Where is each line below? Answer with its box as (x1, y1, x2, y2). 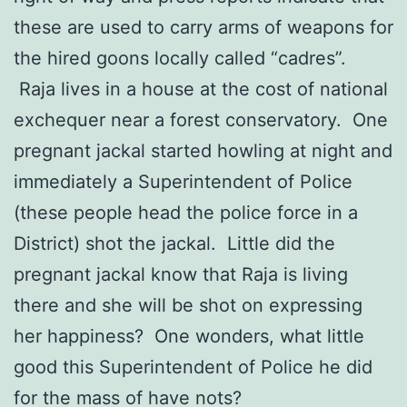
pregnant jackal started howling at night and (14, 139, 392, 162)
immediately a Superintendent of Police (14, 170, 352, 193)
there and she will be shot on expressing (14, 293, 362, 316)
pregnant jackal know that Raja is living (14, 263, 348, 285)
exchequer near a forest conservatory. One (14, 108, 388, 131)
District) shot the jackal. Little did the (14, 232, 335, 254)
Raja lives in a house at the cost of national (14, 77, 388, 100)
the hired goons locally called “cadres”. (14, 46, 346, 69)
